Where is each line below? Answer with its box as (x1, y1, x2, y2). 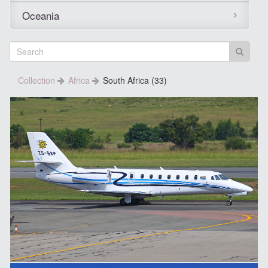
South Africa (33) (103, 74, 167, 86)
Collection (18, 74, 57, 86)
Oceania (22, 8, 59, 23)
